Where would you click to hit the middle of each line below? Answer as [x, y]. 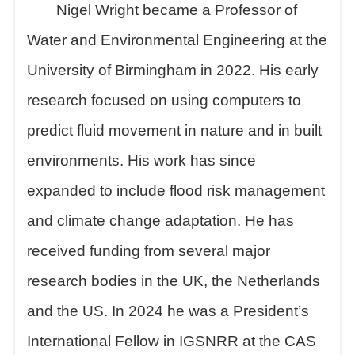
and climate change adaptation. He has [161, 221]
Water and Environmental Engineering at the [177, 40]
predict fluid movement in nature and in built [175, 130]
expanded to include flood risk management [176, 191]
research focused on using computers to [164, 100]
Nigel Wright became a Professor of [177, 10]
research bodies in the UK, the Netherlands [174, 281]
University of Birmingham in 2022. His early [173, 70]
